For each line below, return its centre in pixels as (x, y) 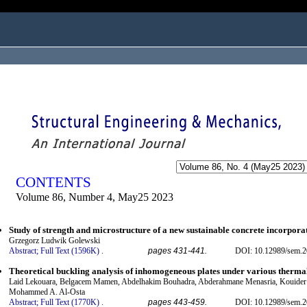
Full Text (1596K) (70, 251)
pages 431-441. (177, 251)
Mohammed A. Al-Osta (47, 292)
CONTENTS (53, 182)
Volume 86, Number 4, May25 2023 (95, 197)
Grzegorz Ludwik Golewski (54, 241)
